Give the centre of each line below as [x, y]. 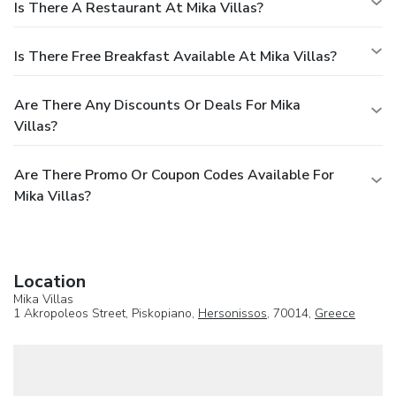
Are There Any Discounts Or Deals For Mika [157, 105]
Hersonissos [232, 313]
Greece [335, 313]
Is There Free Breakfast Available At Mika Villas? [175, 56]
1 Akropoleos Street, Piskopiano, [106, 313]
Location [49, 281]
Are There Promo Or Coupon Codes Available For [174, 175]
